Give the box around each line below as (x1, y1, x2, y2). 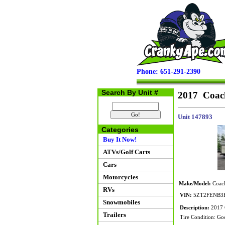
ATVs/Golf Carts (99, 148, 150, 156)
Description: (179, 205, 209, 210)
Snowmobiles (99, 198, 140, 206)
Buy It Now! (99, 136, 137, 143)
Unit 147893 (177, 113, 212, 121)
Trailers (99, 211, 126, 218)
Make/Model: (178, 181, 211, 186)
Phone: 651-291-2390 (137, 68, 200, 75)
